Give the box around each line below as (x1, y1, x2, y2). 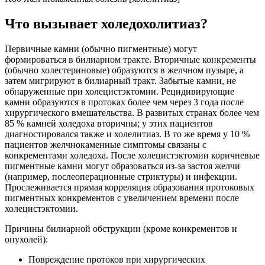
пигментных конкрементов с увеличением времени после (5, 192, 239, 203)
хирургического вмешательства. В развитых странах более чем (5, 107, 259, 118)
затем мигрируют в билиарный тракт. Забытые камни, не (5, 75, 236, 86)
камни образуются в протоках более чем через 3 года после (5, 96, 244, 107)
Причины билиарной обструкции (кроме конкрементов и (5, 223, 237, 234)
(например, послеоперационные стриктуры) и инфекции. (5, 171, 237, 182)
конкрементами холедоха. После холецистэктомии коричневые (5, 150, 260, 160)
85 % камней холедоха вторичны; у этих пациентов (5, 118, 213, 128)
